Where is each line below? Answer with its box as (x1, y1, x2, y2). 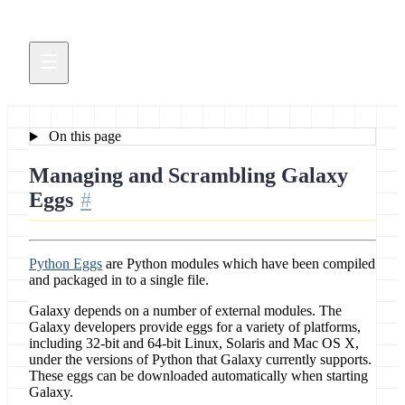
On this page (44, 128, 121, 145)
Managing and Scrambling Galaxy (29, 164, 348, 188)
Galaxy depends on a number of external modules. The (29, 303, 342, 319)
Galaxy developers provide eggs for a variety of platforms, (29, 319, 361, 335)
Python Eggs (29, 256, 102, 272)
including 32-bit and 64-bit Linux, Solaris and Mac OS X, (29, 335, 359, 352)
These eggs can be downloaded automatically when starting (29, 368, 368, 384)
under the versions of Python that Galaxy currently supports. (29, 352, 372, 368)
